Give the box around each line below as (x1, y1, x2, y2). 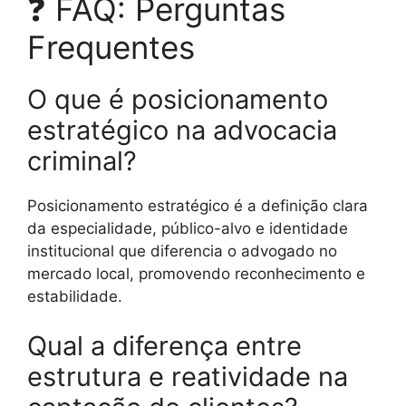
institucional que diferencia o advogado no (27, 241, 337, 260)
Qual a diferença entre (27, 330, 302, 362)
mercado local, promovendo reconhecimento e (27, 264, 365, 283)
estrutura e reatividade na (27, 361, 348, 393)
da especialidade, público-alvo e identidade (27, 218, 348, 237)
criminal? (27, 144, 137, 177)
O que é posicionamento (27, 82, 328, 115)
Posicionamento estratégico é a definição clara (27, 196, 368, 215)
